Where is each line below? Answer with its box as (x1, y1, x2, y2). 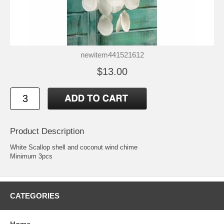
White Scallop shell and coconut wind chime (10, 143, 137, 151)
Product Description (10, 126, 84, 136)
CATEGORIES (10, 191, 59, 200)
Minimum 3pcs (10, 152, 52, 160)
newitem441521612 (80, 50, 144, 59)
